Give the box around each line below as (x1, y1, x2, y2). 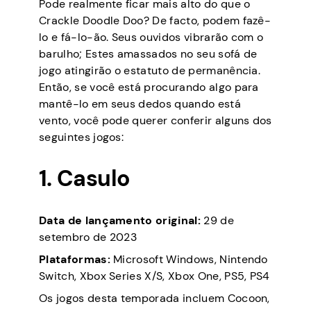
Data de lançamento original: (39, 212, 201, 228)
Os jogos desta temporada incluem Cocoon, (39, 290, 270, 305)
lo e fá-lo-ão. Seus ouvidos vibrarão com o (39, 29, 264, 44)
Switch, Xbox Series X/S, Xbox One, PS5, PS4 (39, 268, 270, 283)
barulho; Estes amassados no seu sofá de (39, 46, 258, 61)
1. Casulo (39, 164, 131, 194)
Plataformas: (39, 251, 110, 267)
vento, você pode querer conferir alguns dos (39, 112, 272, 128)
